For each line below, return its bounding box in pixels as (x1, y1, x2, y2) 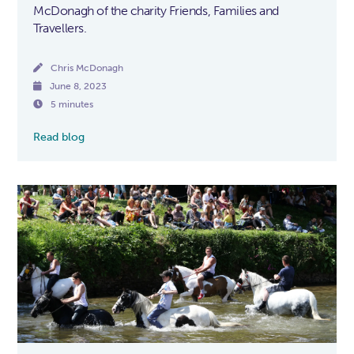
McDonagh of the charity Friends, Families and (33, 3, 279, 19)
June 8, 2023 (50, 81, 107, 92)
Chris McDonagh (51, 62, 124, 74)
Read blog (33, 130, 85, 144)
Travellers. (33, 21, 87, 36)
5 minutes (51, 99, 94, 111)
